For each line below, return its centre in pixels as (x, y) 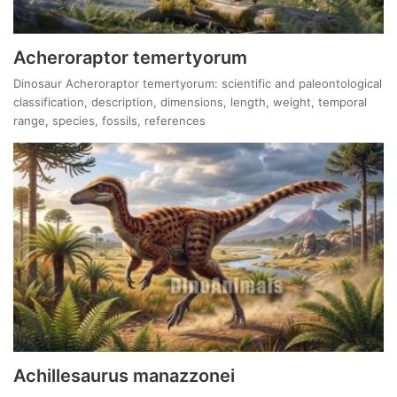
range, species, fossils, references (109, 121)
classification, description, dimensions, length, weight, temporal (190, 102)
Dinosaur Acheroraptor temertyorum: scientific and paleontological (198, 84)
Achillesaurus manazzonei (124, 375)
